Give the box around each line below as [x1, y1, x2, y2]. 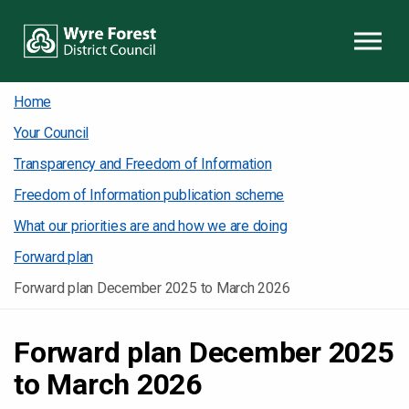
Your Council [14, 124, 89, 142]
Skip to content [167, 10, 240, 23]
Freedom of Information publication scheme [14, 186, 285, 204]
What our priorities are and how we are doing [14, 217, 288, 235]
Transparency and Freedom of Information [14, 155, 272, 173]
